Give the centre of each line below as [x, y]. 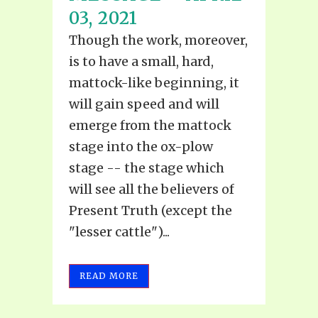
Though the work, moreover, [158, 40]
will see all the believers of [152, 189]
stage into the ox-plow [141, 146]
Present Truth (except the [150, 210]
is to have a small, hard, [141, 61]
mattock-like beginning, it [154, 82]
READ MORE [109, 275]
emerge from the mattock [150, 125]
